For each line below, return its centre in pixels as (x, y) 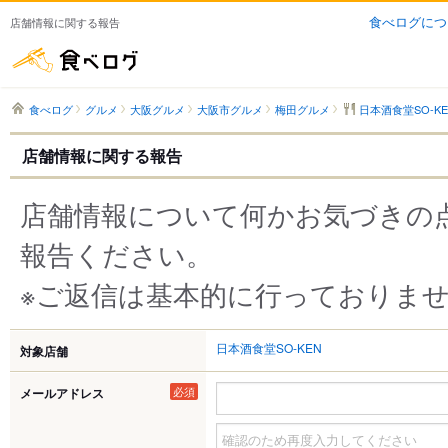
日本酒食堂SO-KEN (269, 347)
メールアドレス (62, 393)
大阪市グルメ (230, 109)
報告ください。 (116, 253)
